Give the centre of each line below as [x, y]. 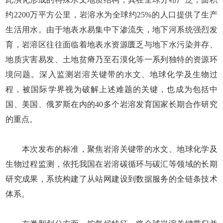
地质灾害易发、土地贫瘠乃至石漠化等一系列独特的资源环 [111, 59]
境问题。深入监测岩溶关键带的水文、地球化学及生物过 [111, 74]
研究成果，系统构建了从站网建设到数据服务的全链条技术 [111, 179]
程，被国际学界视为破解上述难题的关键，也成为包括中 [111, 89]
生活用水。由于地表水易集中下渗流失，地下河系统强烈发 [111, 29]
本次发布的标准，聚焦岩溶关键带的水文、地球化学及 [111, 149]
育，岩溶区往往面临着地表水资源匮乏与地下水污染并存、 [111, 44]
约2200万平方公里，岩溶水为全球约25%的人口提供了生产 [111, 14]
